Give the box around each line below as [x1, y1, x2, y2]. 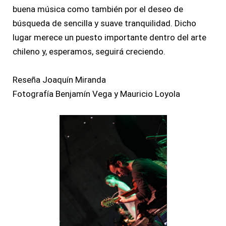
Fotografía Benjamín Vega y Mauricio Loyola [13, 89, 180, 99]
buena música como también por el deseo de [13, 4, 183, 15]
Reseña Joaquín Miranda [13, 75, 106, 85]
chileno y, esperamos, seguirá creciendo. [13, 46, 165, 57]
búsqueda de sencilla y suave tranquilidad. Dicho [13, 18, 196, 29]
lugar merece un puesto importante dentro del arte [13, 32, 206, 43]
